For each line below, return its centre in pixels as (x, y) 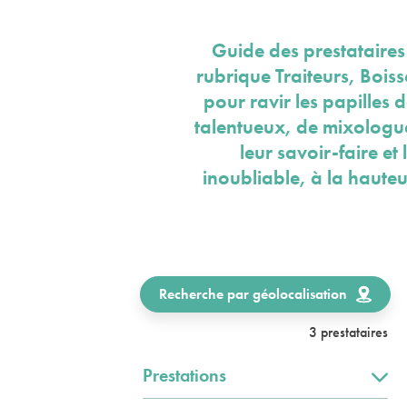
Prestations (184, 375)
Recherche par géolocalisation (253, 294)
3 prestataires (348, 332)
